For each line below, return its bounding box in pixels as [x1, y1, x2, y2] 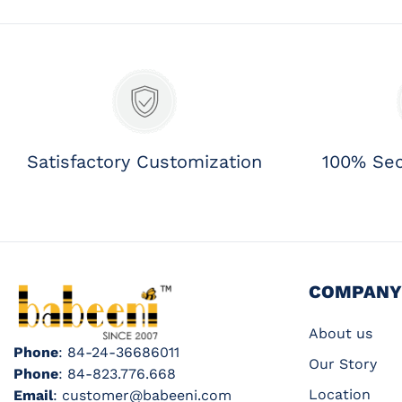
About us [308, 324, 372, 342]
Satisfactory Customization [27, 150, 263, 172]
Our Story [308, 354, 377, 372]
